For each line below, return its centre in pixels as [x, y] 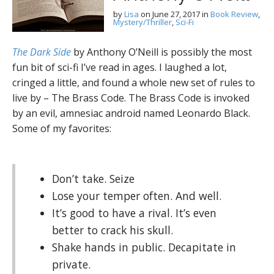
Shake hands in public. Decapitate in [144, 247]
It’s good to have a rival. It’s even [134, 213]
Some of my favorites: [62, 128]
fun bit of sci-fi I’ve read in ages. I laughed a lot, [120, 67]
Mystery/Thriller [143, 22]
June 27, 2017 [176, 14]
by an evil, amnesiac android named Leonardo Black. [131, 113]
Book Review [234, 14]
